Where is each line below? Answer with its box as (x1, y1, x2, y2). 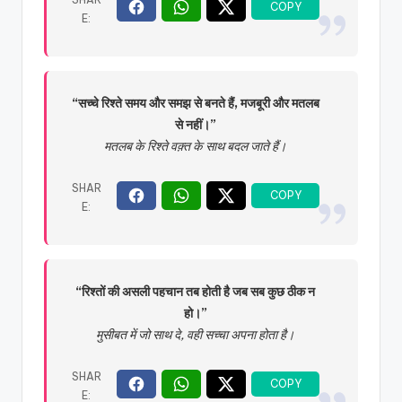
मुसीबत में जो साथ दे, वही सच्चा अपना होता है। (96, 327, 295, 344)
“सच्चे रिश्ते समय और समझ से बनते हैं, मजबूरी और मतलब (71, 95, 319, 112)
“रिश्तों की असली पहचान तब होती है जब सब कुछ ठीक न (75, 284, 316, 301)
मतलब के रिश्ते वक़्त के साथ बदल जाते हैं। (104, 138, 287, 155)
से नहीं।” (174, 117, 216, 134)
